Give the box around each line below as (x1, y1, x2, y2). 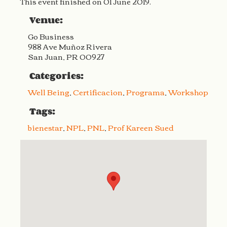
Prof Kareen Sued (107, 120, 174, 135)
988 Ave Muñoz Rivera (27, 39, 112, 54)
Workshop (168, 85, 208, 99)
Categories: (29, 68, 84, 83)
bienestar (27, 120, 63, 135)
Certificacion (72, 85, 123, 99)
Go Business (27, 29, 74, 44)
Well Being (27, 85, 69, 99)
